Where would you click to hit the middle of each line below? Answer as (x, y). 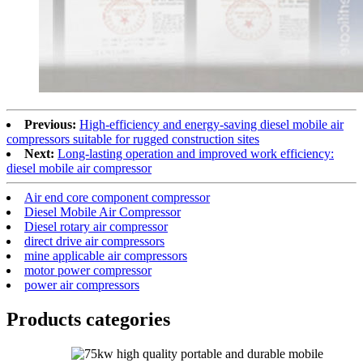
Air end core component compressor (117, 197)
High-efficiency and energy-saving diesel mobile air (211, 124)
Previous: (50, 124)
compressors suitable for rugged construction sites (133, 139)
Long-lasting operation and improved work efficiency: (196, 153)
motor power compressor (88, 270)
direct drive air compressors (94, 241)
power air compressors (82, 284)
